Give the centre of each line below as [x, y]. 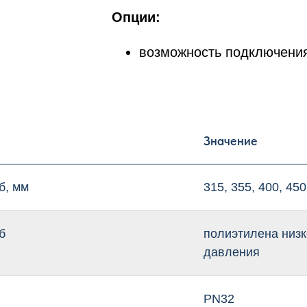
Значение [231, 141]
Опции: [136, 17]
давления [232, 252]
